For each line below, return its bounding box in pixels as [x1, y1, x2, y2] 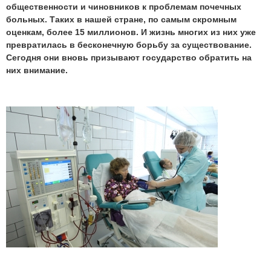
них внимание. [6, 65, 68, 76]
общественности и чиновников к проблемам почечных [6, 2, 241, 12]
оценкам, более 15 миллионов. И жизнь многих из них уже [6, 27, 256, 38]
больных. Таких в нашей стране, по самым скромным [6, 15, 237, 25]
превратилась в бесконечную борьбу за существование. [6, 40, 252, 50]
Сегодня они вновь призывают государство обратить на [6, 53, 252, 63]
